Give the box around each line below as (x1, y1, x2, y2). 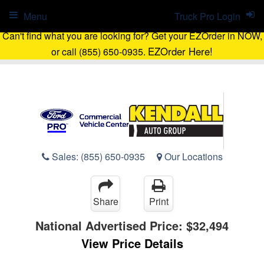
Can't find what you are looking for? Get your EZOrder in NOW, (2, 29, 262, 42)
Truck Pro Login (174, 9, 240, 23)
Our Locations (161, 149, 223, 163)
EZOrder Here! (148, 44, 213, 58)
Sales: (49, 149, 81, 163)
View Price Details (81, 234, 183, 252)
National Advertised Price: (35, 216, 186, 234)
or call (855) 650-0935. (51, 45, 148, 58)
